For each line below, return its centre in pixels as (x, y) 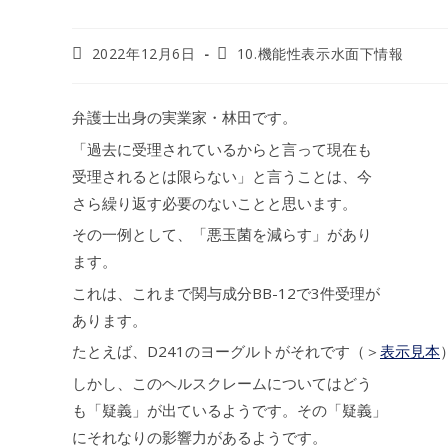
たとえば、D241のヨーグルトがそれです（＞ (226, 351)
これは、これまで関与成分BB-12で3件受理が (226, 292)
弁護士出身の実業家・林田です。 (184, 117)
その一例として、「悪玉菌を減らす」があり (222, 234)
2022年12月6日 (143, 53)
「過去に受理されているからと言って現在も (222, 148)
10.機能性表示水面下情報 (320, 53)
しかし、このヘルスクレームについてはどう (222, 382)
